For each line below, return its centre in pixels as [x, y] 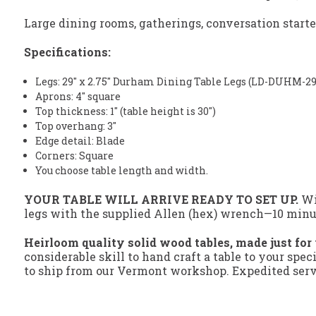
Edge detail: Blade [80, 141]
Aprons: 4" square [78, 97]
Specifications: [67, 52]
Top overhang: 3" [76, 126]
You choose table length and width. [122, 171]
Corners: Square [75, 156]
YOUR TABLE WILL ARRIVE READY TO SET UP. [161, 200]
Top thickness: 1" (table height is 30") [126, 111]
